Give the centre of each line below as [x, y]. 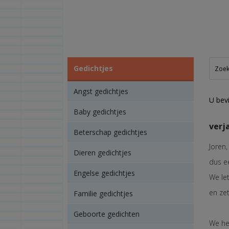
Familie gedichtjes [103, 193]
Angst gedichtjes [101, 91]
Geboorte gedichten [106, 214]
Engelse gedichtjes [104, 173]
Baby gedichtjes [100, 112]
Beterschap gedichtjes [110, 132]
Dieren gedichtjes [102, 153]
